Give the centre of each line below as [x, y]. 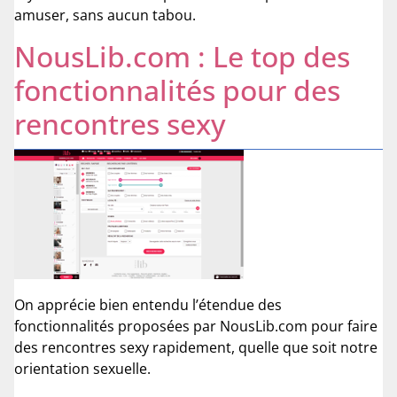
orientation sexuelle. [82, 369]
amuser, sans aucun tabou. [105, 15]
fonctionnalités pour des [177, 90]
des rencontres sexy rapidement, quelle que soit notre [196, 348]
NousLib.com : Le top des [182, 56]
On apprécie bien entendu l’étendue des [148, 305]
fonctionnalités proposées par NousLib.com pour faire [196, 327]
